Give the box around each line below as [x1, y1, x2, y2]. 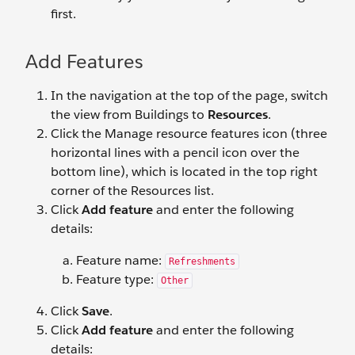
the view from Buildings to [51, 106, 208, 123]
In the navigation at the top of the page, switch [51, 87, 328, 104]
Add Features [25, 49, 143, 74]
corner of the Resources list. [51, 182, 214, 199]
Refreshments [169, 256, 235, 267]
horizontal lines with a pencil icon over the [51, 144, 300, 161]
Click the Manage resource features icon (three [51, 125, 327, 142]
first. [51, 6, 76, 22]
